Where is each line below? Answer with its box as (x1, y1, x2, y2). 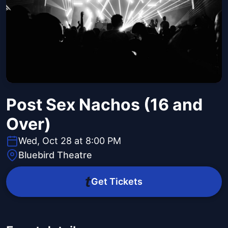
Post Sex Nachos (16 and (6, 95, 203, 115)
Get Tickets (91, 176, 142, 187)
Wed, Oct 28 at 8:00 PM (18, 135, 121, 147)
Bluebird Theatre (18, 150, 92, 161)
